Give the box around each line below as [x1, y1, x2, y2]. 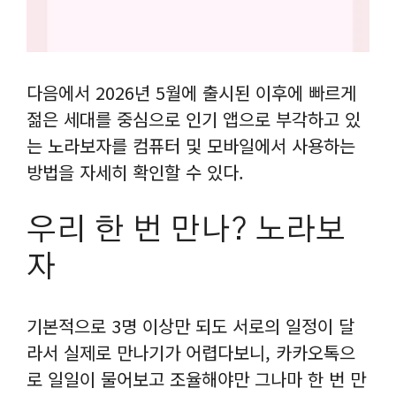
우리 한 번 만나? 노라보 [27, 214, 346, 246]
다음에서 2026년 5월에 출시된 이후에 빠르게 [27, 79, 356, 105]
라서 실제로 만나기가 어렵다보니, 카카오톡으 [27, 339, 355, 365]
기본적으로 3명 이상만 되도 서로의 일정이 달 [27, 312, 354, 339]
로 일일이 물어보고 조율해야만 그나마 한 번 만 [27, 365, 366, 392]
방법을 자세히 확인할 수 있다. [27, 158, 244, 185]
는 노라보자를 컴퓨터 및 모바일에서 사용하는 [27, 132, 355, 158]
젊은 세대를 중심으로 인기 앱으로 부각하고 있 [27, 105, 361, 132]
